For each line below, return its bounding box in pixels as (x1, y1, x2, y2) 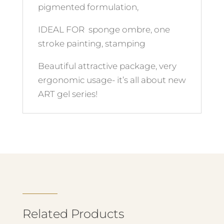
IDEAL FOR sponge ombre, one (37, 24, 170, 35)
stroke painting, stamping (37, 38, 145, 49)
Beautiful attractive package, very (37, 61, 176, 71)
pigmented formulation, (37, 2, 138, 12)
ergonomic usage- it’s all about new (37, 75, 186, 85)
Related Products (22, 206, 124, 221)
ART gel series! (37, 89, 97, 99)
